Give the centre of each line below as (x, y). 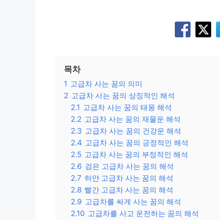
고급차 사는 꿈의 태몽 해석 (127, 108)
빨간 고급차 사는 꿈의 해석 (129, 190)
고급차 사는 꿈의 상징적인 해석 (123, 96)
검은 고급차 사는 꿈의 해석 (129, 166)
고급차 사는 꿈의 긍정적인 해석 (137, 143)
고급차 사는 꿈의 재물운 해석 (133, 119)
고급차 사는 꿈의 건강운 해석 (133, 131)
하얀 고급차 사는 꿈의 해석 (129, 178)
